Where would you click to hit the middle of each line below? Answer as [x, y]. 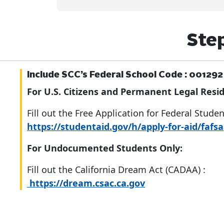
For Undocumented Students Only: [105, 148]
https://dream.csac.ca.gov [86, 183]
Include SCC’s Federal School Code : [108, 75]
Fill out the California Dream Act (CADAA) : [116, 169]
